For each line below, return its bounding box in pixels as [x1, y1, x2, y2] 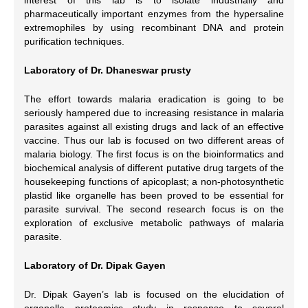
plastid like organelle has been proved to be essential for [24, 189, 284, 201]
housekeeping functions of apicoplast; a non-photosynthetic [24, 175, 284, 187]
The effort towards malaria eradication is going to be [24, 93, 284, 104]
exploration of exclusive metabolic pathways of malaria [24, 217, 284, 228]
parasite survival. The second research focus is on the [24, 203, 284, 214]
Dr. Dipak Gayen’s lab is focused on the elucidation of [24, 288, 284, 300]
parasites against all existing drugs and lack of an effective [24, 120, 284, 132]
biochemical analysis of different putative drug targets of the [24, 162, 284, 173]
